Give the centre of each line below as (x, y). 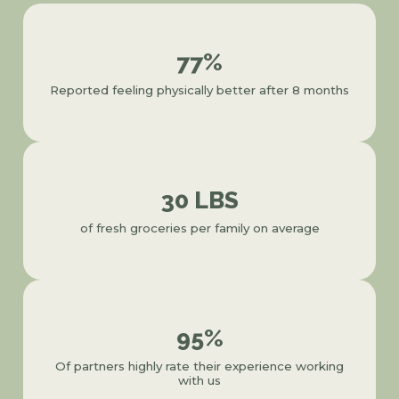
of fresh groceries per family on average (199, 228)
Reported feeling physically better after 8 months (199, 90)
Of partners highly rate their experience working (199, 366)
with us (199, 381)
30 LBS (199, 200)
